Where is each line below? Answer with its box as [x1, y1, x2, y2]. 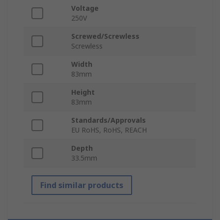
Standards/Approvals [71, 115, 146, 125]
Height [71, 87, 95, 97]
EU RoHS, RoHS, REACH [71, 125, 147, 135]
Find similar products [40, 180, 123, 191]
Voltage [71, 3, 99, 13]
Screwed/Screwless [71, 31, 139, 41]
